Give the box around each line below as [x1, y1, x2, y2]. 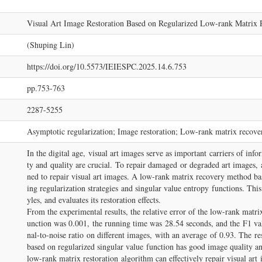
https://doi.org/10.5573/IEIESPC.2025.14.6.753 [27, 61, 187, 72]
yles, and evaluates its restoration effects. [27, 194, 161, 205]
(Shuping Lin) [27, 39, 74, 50]
